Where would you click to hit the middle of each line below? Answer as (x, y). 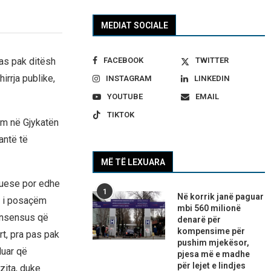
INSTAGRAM (129, 79)
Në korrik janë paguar (221, 197)
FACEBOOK (124, 60)
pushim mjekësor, (214, 243)
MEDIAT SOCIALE (135, 26)
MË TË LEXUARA (133, 162)
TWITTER (212, 60)
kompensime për (211, 231)
